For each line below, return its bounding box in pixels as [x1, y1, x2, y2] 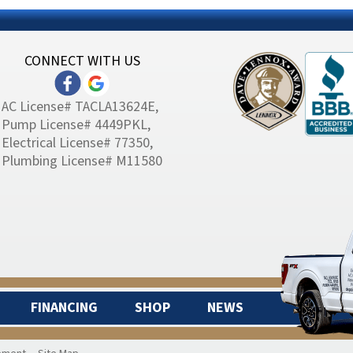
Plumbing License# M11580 [2, 151, 162, 172]
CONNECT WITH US [24, 51, 140, 71]
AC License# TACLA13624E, [2, 97, 158, 117]
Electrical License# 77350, [2, 133, 153, 154]
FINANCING [31, 298, 98, 318]
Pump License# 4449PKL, [2, 115, 150, 136]
